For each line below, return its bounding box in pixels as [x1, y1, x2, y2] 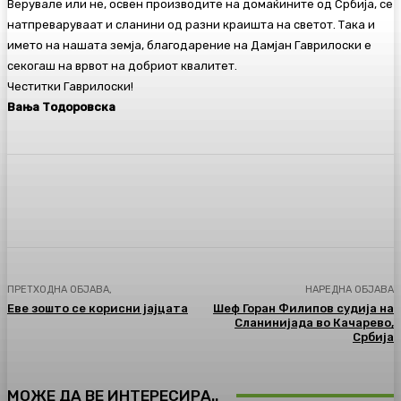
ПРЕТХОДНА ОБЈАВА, [7, 284, 112, 296]
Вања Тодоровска [7, 100, 115, 115]
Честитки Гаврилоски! [7, 80, 133, 94]
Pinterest [248, 194, 296, 209]
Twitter [151, 194, 190, 209]
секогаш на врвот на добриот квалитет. [7, 59, 237, 73]
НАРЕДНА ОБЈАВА [304, 284, 394, 296]
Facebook [44, 194, 93, 209]
